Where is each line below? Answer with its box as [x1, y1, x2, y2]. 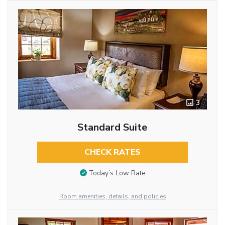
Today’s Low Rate [88, 168, 146, 178]
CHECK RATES [84, 147, 141, 158]
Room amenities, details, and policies [59, 192, 166, 201]
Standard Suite [77, 121, 148, 135]
